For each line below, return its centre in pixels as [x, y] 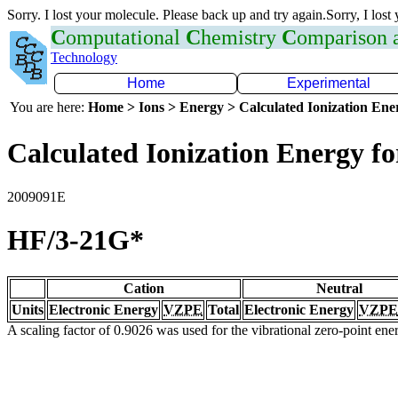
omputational [126, 37]
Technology [84, 57]
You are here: [49, 107]
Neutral [339, 288]
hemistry [241, 37]
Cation [144, 288]
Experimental [329, 83]
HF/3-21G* [76, 240]
